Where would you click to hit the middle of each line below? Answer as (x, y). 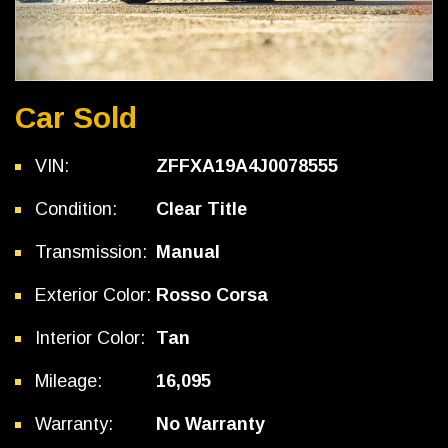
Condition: (76, 209)
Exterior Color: (93, 295)
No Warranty (210, 424)
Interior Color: (90, 338)
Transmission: (91, 252)
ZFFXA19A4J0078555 (247, 166)
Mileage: (68, 381)
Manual (188, 252)
